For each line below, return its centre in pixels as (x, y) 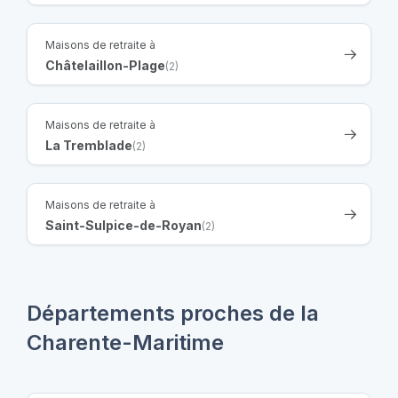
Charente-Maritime (125, 342)
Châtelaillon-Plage (105, 65)
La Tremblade (89, 145)
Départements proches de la (173, 313)
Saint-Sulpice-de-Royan (123, 225)
